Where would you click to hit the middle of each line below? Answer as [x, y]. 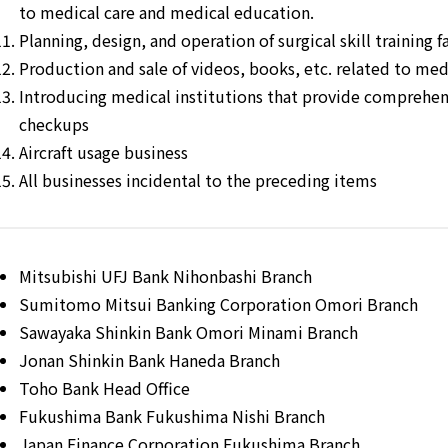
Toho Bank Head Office [104, 388]
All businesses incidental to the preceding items [198, 180]
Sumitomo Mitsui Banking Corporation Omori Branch [218, 304]
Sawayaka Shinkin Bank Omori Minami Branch [188, 332]
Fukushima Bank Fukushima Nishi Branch [172, 416]
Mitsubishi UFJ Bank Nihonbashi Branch [165, 276]
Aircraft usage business [103, 152]
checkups [54, 124]
